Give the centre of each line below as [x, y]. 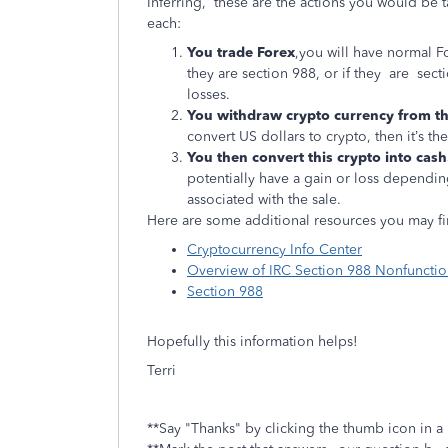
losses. [208, 94]
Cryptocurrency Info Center [274, 249]
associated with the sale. [264, 199]
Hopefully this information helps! [252, 341]
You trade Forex [241, 52]
